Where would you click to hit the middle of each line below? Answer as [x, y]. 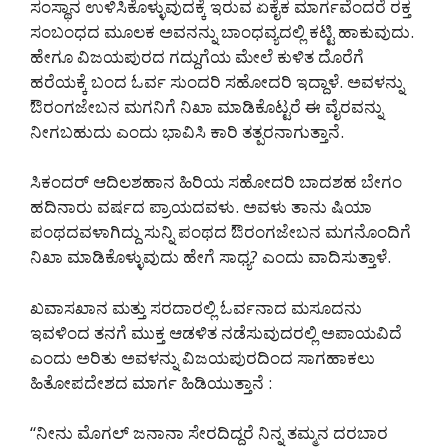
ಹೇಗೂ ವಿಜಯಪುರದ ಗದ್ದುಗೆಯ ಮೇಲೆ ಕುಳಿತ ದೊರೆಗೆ [197, 56]
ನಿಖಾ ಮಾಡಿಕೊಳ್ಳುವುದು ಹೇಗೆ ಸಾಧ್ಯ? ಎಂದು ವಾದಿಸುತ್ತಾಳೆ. [210, 257]
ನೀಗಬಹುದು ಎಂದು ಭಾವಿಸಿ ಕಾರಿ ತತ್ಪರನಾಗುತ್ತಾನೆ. [187, 131]
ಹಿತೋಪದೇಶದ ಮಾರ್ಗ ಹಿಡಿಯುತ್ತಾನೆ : [151, 382]
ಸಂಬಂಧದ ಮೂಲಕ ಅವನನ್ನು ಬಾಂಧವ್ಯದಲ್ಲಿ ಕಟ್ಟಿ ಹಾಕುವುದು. [222, 31]
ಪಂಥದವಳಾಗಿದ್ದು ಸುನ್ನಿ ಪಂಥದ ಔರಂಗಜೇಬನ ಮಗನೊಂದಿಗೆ [220, 232]
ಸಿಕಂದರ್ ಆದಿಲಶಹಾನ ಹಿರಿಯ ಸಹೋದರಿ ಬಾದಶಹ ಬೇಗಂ [216, 182]
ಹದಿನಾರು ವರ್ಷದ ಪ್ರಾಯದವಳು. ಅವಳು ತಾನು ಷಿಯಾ [201, 207]
